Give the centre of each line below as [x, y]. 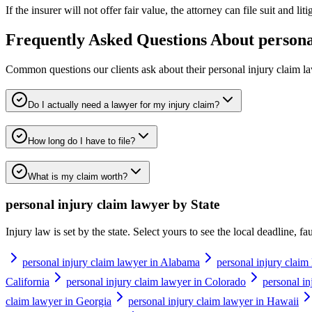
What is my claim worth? [78, 177]
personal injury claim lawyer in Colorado [156, 281]
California [28, 281]
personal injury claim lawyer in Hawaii [213, 301]
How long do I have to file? [81, 141]
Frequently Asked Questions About [132, 40]
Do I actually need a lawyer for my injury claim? [124, 104]
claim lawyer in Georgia [58, 301]
